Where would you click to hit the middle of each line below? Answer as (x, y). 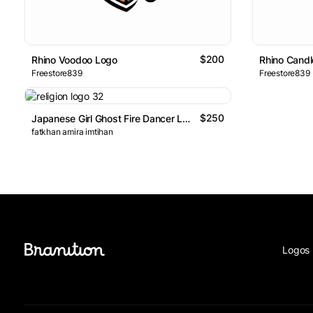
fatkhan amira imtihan (72, 131)
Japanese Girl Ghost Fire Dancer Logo (187, 118)
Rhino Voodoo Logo (74, 60)
